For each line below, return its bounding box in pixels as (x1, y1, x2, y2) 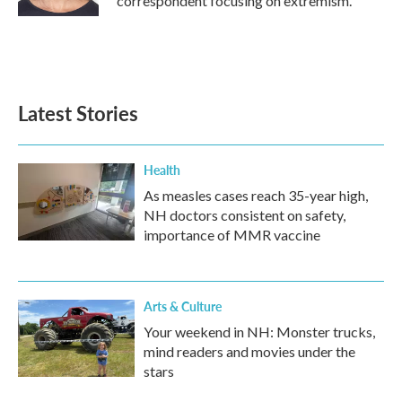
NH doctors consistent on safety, (144, 206, 345, 223)
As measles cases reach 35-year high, (144, 187, 368, 204)
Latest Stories (18, 99, 138, 127)
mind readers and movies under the (144, 343, 355, 360)
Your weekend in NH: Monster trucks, (144, 323, 375, 340)
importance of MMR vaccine (144, 226, 320, 243)
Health (144, 161, 180, 179)
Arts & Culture (144, 297, 222, 315)
